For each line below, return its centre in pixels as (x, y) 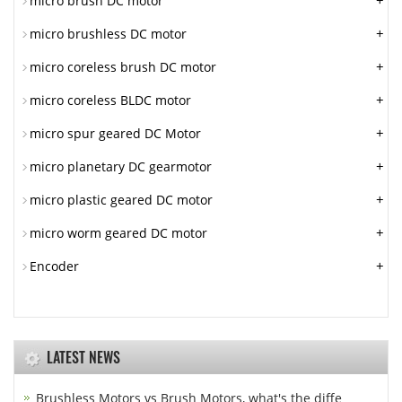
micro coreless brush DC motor (123, 67)
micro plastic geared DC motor (121, 200)
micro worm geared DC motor (118, 233)
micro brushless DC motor (108, 34)
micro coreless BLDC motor (110, 100)
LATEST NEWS (83, 357)
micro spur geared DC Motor (115, 133)
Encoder (54, 266)
